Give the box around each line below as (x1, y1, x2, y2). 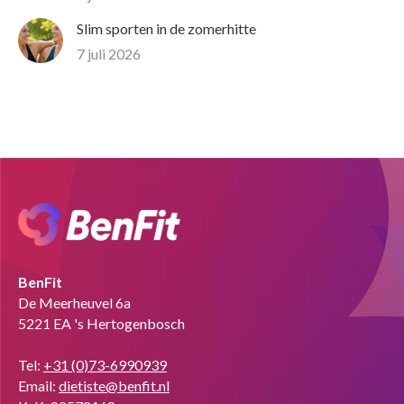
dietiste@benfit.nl (59, 376, 170, 394)
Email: (18, 376, 59, 394)
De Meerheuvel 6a (18, 293, 131, 311)
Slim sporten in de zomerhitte (77, 20, 256, 38)
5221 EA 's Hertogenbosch (18, 314, 185, 332)
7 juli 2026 (77, 45, 141, 63)
